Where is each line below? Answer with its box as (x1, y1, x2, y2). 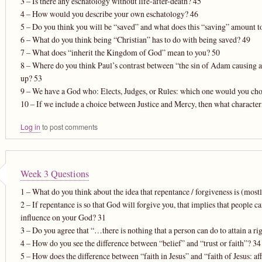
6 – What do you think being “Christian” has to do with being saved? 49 (20, 33, 250, 45)
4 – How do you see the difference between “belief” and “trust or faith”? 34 (20, 237, 261, 249)
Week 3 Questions (20, 167, 89, 180)
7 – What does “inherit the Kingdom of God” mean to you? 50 (20, 46, 220, 58)
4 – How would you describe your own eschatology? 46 (20, 8, 198, 19)
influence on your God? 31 (20, 211, 106, 223)
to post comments (40, 121, 98, 132)
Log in (20, 121, 40, 132)
